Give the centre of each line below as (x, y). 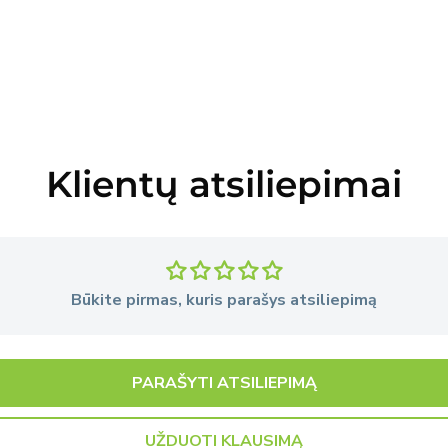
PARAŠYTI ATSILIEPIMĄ (224, 382)
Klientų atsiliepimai (224, 183)
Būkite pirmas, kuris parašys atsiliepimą (224, 299)
